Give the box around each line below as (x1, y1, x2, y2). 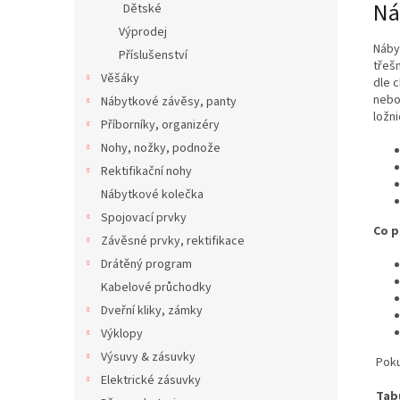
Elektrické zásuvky (101, 371, 201, 389)
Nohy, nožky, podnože (101, 139, 221, 157)
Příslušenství (119, 46, 187, 64)
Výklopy (101, 325, 143, 343)
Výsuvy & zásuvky (101, 348, 196, 366)
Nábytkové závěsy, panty (101, 93, 237, 111)
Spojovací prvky (101, 209, 187, 227)
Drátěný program (101, 255, 192, 273)
